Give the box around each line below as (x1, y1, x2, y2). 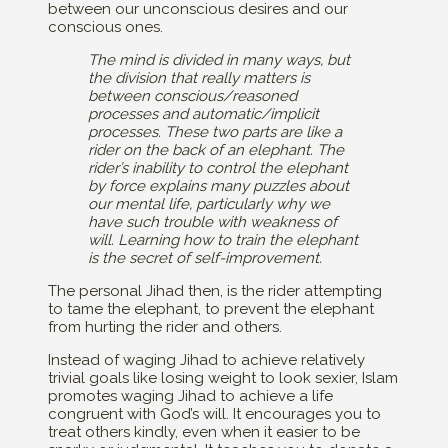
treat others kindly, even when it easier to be (48, 423, 360, 442)
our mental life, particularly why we (88, 195, 330, 214)
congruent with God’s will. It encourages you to (48, 405, 381, 424)
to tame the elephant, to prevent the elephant (48, 300, 374, 319)
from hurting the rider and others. (48, 318, 282, 337)
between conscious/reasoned (88, 87, 297, 106)
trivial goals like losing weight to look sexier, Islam (48, 369, 398, 388)
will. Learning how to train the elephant (88, 231, 358, 250)
